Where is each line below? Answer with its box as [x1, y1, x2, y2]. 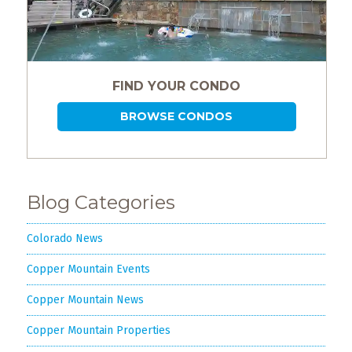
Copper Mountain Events [26, 262, 150, 276]
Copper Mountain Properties [26, 323, 170, 337]
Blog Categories [26, 190, 175, 214]
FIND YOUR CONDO [112, 78, 241, 93]
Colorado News [26, 231, 103, 245]
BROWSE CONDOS [120, 108, 233, 123]
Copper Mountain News [26, 292, 144, 306]
